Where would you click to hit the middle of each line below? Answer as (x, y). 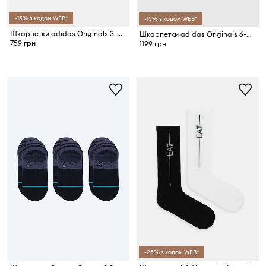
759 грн (23, 43)
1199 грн (153, 44)
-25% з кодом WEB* (172, 252)
